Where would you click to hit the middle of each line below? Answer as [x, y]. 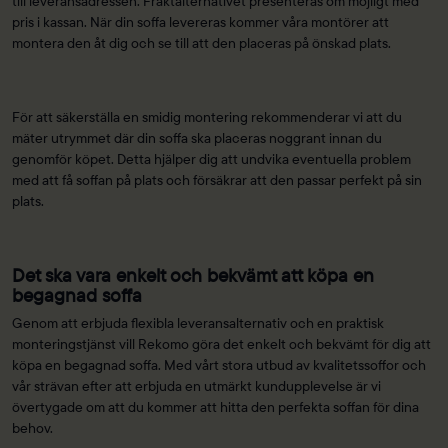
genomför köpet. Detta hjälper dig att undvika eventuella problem [211, 158]
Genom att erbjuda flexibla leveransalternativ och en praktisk [198, 322]
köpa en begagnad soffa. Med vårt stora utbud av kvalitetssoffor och [219, 364]
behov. [32, 427]
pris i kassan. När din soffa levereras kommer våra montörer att [200, 21]
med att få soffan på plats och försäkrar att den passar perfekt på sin [217, 179]
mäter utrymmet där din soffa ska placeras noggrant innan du [197, 137]
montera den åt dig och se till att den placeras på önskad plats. [201, 42]
